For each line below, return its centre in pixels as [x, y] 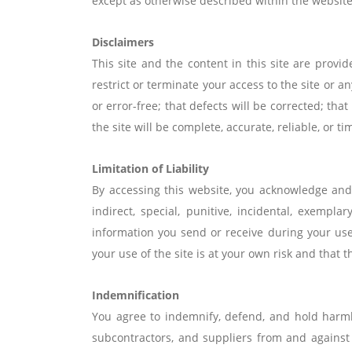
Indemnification [136, 295]
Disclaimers [123, 42]
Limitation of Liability [150, 169]
